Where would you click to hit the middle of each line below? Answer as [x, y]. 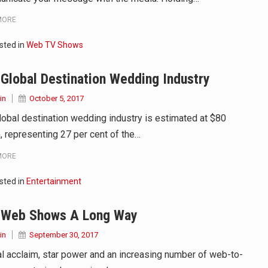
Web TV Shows [54, 45]
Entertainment [54, 181]
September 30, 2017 [63, 234]
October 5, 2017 [56, 99]
